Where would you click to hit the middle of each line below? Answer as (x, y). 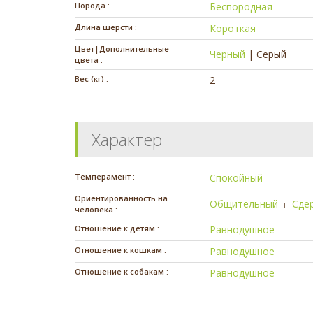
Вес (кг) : (92, 79)
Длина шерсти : (106, 27)
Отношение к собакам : (122, 272)
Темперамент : (105, 177)
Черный (228, 54)
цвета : (89, 60)
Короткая (233, 29)
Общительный (244, 204)
